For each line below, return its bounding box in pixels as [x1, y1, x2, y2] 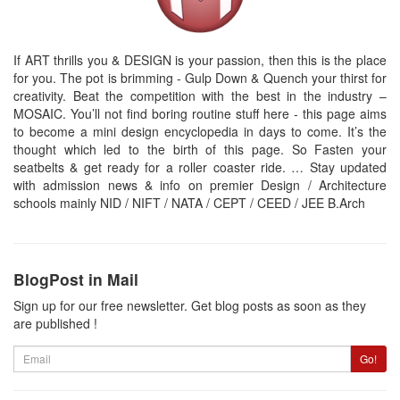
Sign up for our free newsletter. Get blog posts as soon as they [13, 296, 366, 314]
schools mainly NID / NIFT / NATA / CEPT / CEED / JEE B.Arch [13, 193, 365, 212]
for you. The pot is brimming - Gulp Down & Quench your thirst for [13, 68, 387, 87]
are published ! [13, 313, 97, 332]
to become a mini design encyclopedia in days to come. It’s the [13, 121, 387, 140]
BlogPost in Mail [13, 267, 138, 290]
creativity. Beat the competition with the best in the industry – [13, 86, 387, 104]
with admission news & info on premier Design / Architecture [13, 175, 387, 194]
